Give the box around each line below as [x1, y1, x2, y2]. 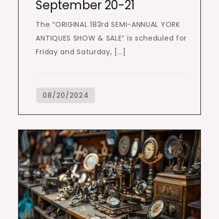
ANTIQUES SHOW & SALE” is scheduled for [36, 33, 187, 44]
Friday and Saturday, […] [36, 47, 126, 57]
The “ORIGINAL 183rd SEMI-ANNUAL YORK [36, 20, 180, 30]
